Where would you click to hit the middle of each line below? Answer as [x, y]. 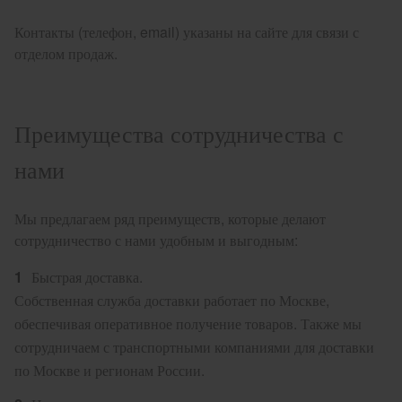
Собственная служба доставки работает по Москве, [172, 300]
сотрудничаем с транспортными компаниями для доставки [194, 347]
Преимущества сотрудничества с [179, 132]
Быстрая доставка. [87, 277]
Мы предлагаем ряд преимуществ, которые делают [170, 218]
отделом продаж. [66, 53]
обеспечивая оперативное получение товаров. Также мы [188, 323]
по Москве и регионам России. [109, 370]
